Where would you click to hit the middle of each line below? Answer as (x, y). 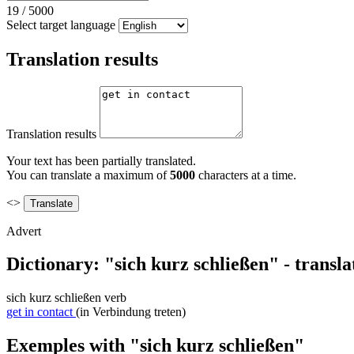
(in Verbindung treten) (131, 312)
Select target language (61, 24)
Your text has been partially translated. (101, 160)
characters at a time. (246, 175)
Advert (24, 231)
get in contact (40, 312)
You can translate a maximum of (88, 175)
